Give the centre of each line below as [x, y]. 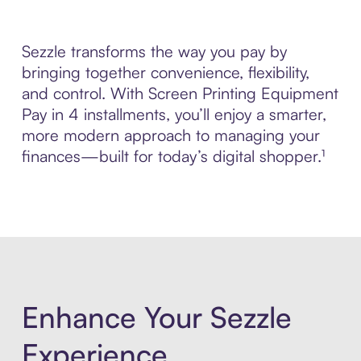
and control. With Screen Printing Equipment [180, 93]
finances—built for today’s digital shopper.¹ [173, 156]
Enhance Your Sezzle [156, 317]
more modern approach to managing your [170, 135]
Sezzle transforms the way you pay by [154, 52]
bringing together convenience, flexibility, [165, 73]
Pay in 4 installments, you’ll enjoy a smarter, [174, 114]
